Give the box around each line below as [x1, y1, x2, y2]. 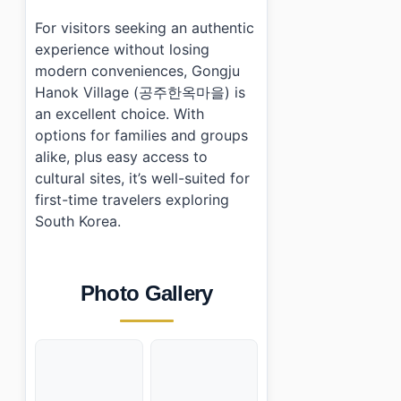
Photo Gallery [80, 281, 213, 306]
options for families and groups [35, 126, 248, 145]
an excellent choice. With [35, 105, 204, 124]
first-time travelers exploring [35, 191, 229, 209]
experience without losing [35, 40, 209, 59]
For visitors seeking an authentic [35, 19, 254, 38]
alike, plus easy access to [35, 148, 208, 166]
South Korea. [35, 212, 121, 231]
